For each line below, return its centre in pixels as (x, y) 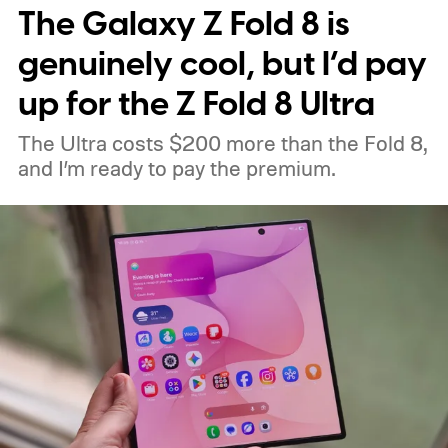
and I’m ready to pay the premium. (176, 168)
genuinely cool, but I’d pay (222, 65)
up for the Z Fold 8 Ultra (196, 105)
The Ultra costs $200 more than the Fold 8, (221, 143)
